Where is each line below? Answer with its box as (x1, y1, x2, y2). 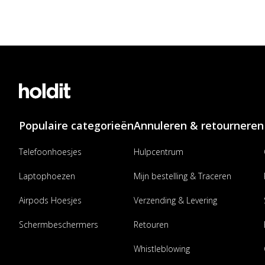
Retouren (134, 219, 169, 230)
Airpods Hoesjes (19, 195, 82, 206)
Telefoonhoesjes (19, 146, 82, 157)
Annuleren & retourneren (134, 118, 264, 132)
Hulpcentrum (134, 146, 183, 157)
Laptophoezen (19, 170, 75, 182)
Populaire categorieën (19, 118, 134, 132)
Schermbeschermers (19, 219, 98, 230)
